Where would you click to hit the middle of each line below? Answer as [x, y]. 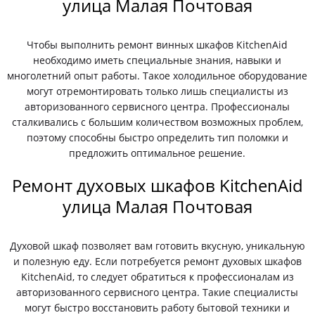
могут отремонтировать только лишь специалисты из [157, 91]
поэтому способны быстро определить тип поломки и [157, 137]
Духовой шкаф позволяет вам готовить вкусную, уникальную [157, 246]
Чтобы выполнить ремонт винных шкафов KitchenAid [157, 45]
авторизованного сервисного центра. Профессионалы [157, 107]
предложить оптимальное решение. [157, 153]
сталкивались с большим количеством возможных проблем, [157, 122]
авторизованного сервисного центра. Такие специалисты [157, 292]
